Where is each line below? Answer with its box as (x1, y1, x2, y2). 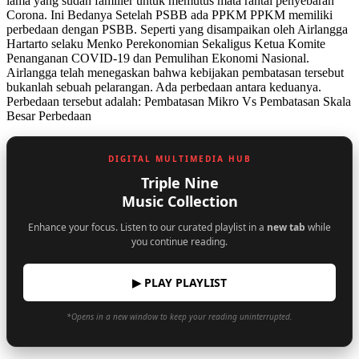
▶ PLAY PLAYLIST (132, 274, 227, 290)
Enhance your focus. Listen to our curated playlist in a (28, 220, 267, 234)
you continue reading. (131, 234, 228, 248)
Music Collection (121, 191, 238, 211)
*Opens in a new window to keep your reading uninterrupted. (67, 310, 292, 322)
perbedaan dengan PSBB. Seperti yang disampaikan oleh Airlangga (6, 22, 348, 36)
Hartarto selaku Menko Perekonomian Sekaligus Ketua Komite (6, 36, 325, 50)
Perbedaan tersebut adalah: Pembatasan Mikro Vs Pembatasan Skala (6, 94, 351, 108)
